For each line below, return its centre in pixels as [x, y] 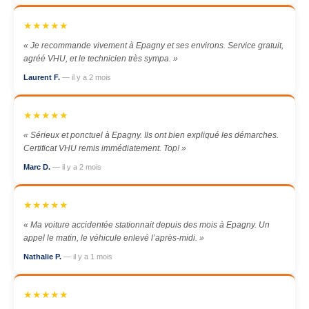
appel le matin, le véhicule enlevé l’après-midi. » [114, 238]
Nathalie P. [43, 257]
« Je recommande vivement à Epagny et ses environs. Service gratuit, [153, 46]
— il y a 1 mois [88, 257]
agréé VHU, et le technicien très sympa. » [101, 59]
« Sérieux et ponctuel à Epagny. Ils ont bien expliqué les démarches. [151, 135]
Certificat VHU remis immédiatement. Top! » [105, 148]
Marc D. [38, 167]
